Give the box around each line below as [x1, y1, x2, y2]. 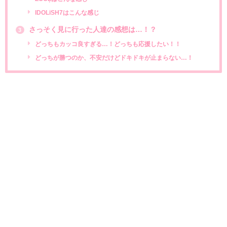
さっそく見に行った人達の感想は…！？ [26, 25, 157, 33]
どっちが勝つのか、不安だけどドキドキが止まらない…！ [33, 55, 194, 61]
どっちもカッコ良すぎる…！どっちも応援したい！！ [33, 41, 181, 47]
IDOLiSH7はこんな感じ [33, 10, 100, 16]
